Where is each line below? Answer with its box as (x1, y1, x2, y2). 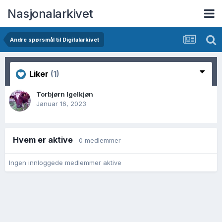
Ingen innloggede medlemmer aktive (9, 158, 121, 166)
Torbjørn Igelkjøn (36, 90, 93, 98)
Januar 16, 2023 (36, 100, 86, 108)
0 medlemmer (79, 136, 121, 144)
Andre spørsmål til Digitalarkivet (10, 36, 99, 43)
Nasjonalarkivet (7, 6, 93, 21)
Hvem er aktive (13, 135, 79, 145)
